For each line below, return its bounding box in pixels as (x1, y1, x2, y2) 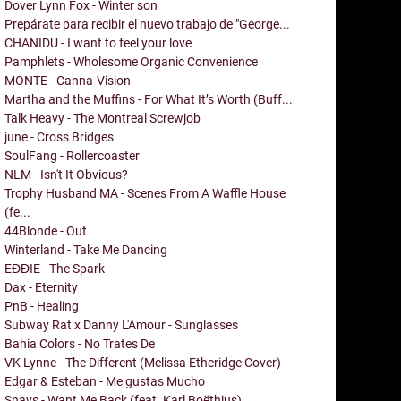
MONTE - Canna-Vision (4, 73, 131, 88)
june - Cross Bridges (4, 129, 114, 144)
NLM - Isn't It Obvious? (4, 166, 128, 182)
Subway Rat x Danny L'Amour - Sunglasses (4, 317, 238, 332)
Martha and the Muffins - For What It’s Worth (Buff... (4, 91, 293, 107)
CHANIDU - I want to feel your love (4, 35, 192, 50)
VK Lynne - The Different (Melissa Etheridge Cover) (4, 354, 281, 370)
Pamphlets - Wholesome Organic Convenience (4, 54, 258, 69)
